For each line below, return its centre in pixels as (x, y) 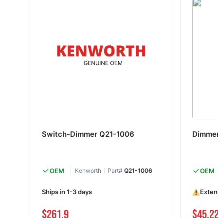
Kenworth (88, 170)
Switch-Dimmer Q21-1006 (88, 134)
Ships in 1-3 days (67, 192)
